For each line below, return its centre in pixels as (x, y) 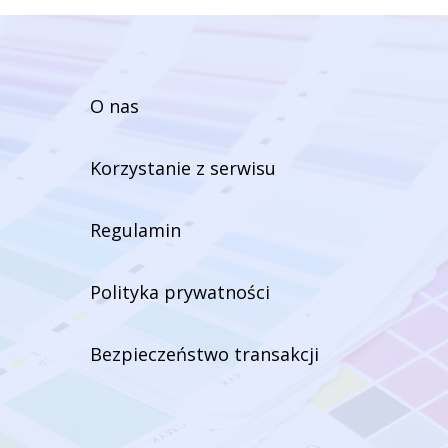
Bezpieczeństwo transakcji (204, 354)
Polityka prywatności (180, 292)
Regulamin (135, 230)
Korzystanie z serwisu (183, 168)
